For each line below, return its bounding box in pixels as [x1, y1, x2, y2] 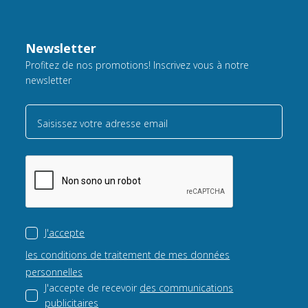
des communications [140, 280, 234, 294]
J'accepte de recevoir [45, 280, 140, 294]
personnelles [25, 265, 83, 278]
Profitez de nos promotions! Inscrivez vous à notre [25, 58, 250, 71]
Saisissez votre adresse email [37, 116, 168, 130]
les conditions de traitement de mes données [25, 247, 230, 261]
